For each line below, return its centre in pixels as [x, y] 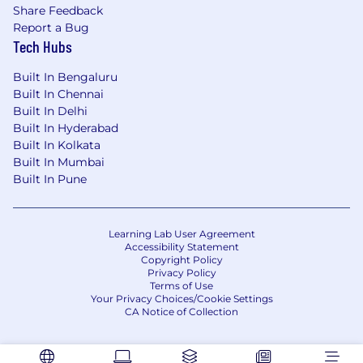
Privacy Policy [181, 273]
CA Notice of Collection [181, 312]
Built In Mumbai [59, 162]
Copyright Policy [181, 260]
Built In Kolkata [57, 145]
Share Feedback [58, 11]
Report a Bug [51, 28]
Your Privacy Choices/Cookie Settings [181, 299]
